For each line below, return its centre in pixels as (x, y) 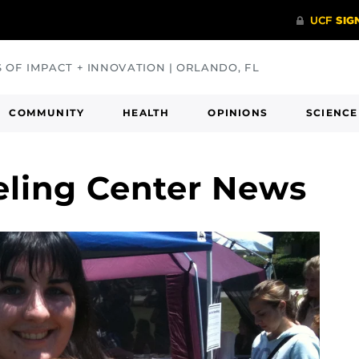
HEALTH (146, 113)
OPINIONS (238, 113)
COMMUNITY (47, 113)
